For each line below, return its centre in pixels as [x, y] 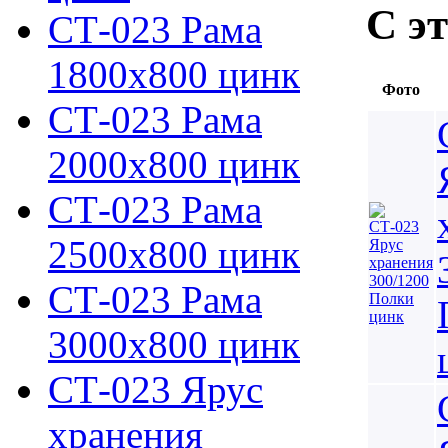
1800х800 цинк [174, 74]
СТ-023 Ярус [155, 389]
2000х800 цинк [174, 164]
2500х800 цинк [174, 254]
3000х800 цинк [174, 344]
